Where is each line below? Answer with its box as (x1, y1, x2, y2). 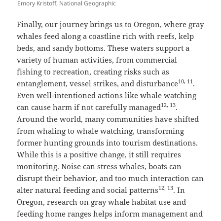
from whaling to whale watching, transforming (17, 126, 184, 136)
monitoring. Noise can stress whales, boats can (17, 161, 182, 172)
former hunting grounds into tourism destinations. (17, 138, 198, 148)
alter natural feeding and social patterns (17, 185, 159, 195)
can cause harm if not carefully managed (17, 102, 161, 112)
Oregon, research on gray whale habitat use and (17, 197, 186, 207)
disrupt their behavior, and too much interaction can (17, 173, 204, 184)
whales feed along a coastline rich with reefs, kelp (17, 31, 194, 41)
